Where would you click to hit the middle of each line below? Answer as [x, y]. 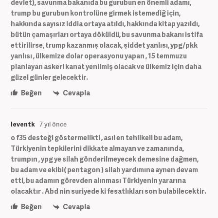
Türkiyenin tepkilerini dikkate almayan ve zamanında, [97, 148]
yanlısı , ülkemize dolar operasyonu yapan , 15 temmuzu [99, 55]
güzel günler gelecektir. [49, 77]
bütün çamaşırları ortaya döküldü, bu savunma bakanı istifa [107, 34]
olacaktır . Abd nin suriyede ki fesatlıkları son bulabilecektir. [109, 191]
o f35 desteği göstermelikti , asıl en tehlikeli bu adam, [97, 137]
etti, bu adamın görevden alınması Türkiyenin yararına [98, 180]
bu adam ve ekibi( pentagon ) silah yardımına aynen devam [104, 169]
